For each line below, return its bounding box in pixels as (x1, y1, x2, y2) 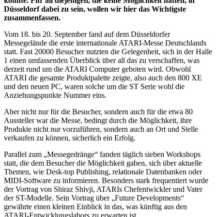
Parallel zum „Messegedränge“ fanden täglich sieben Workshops (4, 150, 201, 158)
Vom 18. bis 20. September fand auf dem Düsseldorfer (4, 30, 170, 38)
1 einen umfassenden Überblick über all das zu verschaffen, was (4, 56, 200, 64)
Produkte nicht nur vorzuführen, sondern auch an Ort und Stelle (4, 124, 198, 133)
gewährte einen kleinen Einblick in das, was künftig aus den (4, 202, 187, 211)
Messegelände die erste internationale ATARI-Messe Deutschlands (4, 38, 206, 47)
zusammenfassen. (4, 13, 61, 22)
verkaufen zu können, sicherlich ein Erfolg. (4, 133, 136, 142)
